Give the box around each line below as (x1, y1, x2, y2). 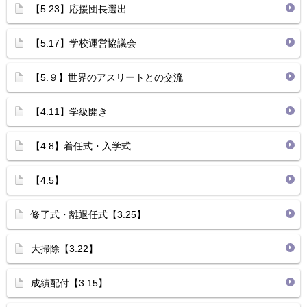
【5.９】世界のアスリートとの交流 (31, 72, 183, 83)
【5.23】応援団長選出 (31, 3, 127, 14)
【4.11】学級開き (31, 106, 108, 117)
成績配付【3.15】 (31, 278, 108, 288)
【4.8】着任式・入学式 (31, 140, 131, 151)
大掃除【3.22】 (31, 243, 98, 254)
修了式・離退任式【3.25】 (31, 209, 146, 220)
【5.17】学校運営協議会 (31, 38, 136, 49)
